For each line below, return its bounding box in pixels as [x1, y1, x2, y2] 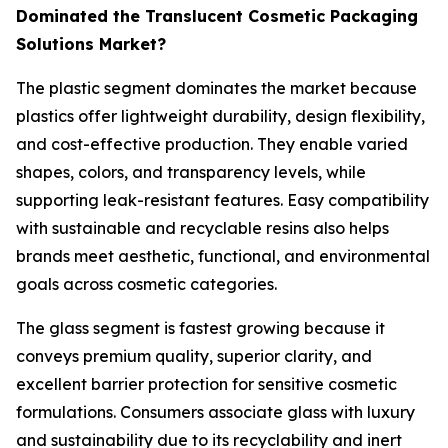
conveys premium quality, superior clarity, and [16, 346, 372, 367]
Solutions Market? [16, 34, 166, 55]
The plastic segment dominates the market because [16, 78, 417, 99]
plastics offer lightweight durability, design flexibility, [16, 106, 425, 127]
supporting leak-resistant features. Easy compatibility [16, 190, 429, 211]
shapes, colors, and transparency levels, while [16, 162, 366, 183]
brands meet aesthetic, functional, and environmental [16, 246, 430, 267]
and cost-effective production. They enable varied [16, 134, 408, 155]
